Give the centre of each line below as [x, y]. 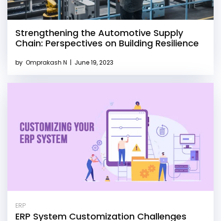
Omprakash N [47, 62]
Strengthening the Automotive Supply [99, 33]
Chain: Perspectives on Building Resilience [107, 43]
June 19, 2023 [93, 62]
